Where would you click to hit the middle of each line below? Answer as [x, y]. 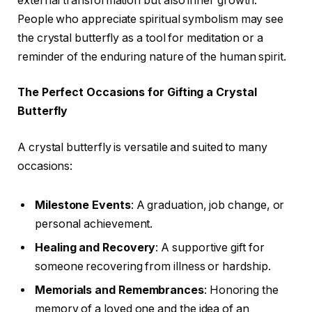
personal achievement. [94, 224]
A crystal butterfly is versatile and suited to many [142, 147]
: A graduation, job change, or [208, 205]
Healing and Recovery [95, 247]
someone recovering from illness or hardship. [153, 266]
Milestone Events [83, 205]
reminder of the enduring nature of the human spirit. [152, 56]
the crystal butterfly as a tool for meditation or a [140, 38]
